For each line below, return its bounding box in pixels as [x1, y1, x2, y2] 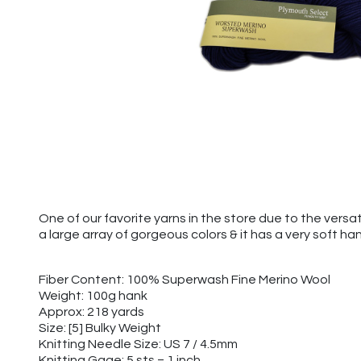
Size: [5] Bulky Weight [39, 322, 161, 334]
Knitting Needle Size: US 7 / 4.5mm [39, 338, 238, 351]
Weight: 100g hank [39, 289, 147, 302]
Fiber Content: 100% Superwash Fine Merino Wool [39, 273, 330, 286]
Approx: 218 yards [39, 305, 144, 318]
